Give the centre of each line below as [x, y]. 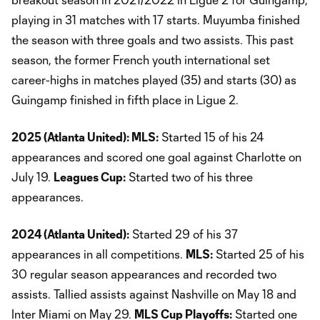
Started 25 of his [259, 254]
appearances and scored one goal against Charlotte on [156, 157]
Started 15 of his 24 [211, 137]
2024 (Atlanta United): [70, 234]
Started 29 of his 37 [184, 234]
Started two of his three [189, 177]
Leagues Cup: [90, 177]
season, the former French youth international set [141, 60]
